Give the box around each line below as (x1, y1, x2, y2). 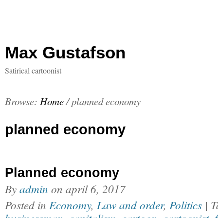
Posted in (5, 197, 49, 212)
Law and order (97, 197, 163, 212)
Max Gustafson (5, 43, 126, 62)
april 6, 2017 (66, 181, 126, 196)
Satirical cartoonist (5, 65, 61, 75)
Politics (169, 197, 202, 212)
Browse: (5, 94, 37, 108)
